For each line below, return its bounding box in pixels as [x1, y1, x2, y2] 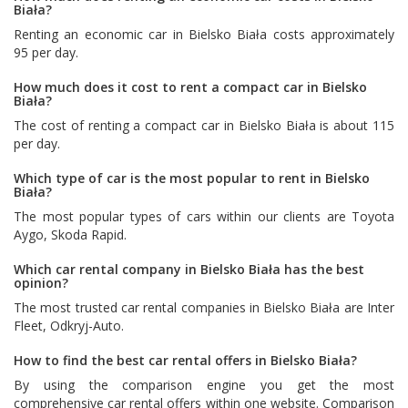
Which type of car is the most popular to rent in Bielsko [14, 168, 370, 187]
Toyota [352, 207, 394, 225]
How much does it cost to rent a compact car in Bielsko [14, 77, 367, 96]
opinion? [14, 273, 68, 291]
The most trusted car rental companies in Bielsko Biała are [14, 298, 367, 316]
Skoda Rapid [51, 225, 124, 243]
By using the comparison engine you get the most [14, 375, 394, 393]
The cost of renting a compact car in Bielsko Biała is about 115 [14, 116, 394, 134]
